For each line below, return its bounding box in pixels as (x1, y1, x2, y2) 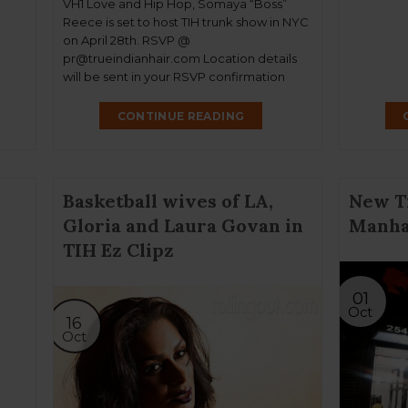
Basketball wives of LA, (62, 189, 273, 212)
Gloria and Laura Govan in (62, 213, 303, 237)
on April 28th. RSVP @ (62, 33, 190, 48)
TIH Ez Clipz (62, 238, 174, 261)
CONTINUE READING (117, 108, 245, 123)
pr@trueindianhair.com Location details (62, 51, 297, 66)
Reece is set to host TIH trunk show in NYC (62, 15, 309, 30)
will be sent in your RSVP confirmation (62, 69, 285, 85)
